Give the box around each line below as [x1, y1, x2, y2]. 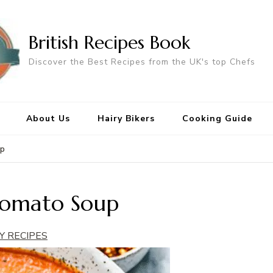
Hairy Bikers [97, 113, 155, 125]
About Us [26, 113, 70, 125]
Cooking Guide [182, 113, 252, 125]
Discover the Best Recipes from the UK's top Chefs [29, 55, 255, 68]
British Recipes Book [29, 30, 190, 54]
